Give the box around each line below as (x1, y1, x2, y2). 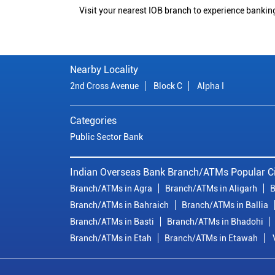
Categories (70, 115, 117, 127)
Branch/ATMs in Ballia (182, 200, 268, 211)
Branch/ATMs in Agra (70, 184, 152, 194)
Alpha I (197, 81, 224, 91)
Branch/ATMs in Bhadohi (167, 217, 263, 227)
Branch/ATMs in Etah (70, 233, 152, 244)
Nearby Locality (70, 64, 138, 76)
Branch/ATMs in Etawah (165, 233, 258, 244)
